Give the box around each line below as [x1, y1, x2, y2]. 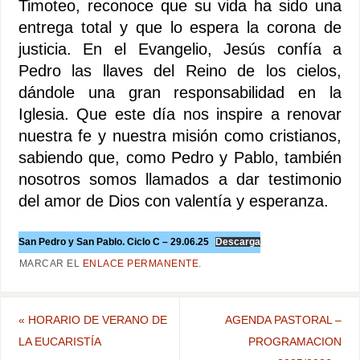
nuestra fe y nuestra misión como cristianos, [18, 126, 342, 145]
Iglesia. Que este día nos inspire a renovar [18, 104, 342, 123]
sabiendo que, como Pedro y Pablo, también [18, 148, 342, 166]
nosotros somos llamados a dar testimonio [18, 170, 342, 188]
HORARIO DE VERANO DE [24, 313, 167, 326]
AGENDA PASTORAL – [225, 313, 342, 326]
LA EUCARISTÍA [18, 334, 101, 348]
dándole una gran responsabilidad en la [18, 83, 342, 101]
